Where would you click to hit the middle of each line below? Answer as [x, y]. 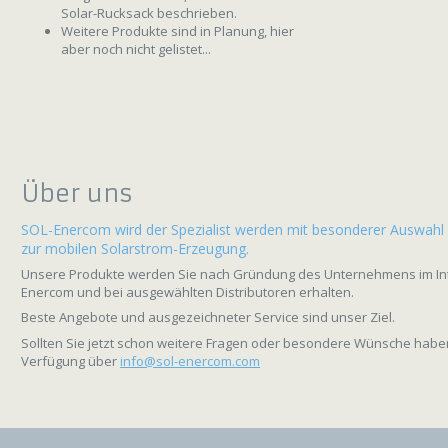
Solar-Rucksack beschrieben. [149, 12]
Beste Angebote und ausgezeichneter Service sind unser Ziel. [208, 317]
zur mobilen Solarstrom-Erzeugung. [135, 248]
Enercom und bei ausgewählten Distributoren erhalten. [187, 292]
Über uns [77, 193]
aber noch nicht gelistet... [136, 48]
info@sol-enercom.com [190, 360]
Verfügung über [70, 360]
